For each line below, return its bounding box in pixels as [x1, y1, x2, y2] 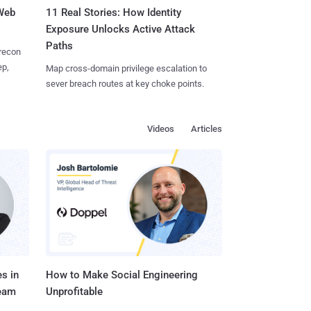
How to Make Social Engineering [46, 269, 198, 282]
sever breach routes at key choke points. [45, 78, 204, 89]
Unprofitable [46, 285, 103, 299]
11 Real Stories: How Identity [45, 6, 181, 19]
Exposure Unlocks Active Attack [45, 22, 195, 35]
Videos [147, 123, 174, 134]
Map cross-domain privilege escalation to [45, 62, 207, 74]
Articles [191, 123, 222, 134]
